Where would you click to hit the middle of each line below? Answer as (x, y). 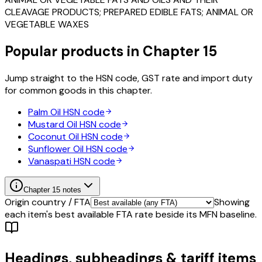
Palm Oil (44, 112)
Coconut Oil (54, 136)
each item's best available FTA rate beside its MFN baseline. (131, 214)
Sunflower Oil (56, 149)
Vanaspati (50, 161)
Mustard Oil (53, 124)
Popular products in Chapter (104, 51)
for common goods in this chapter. (78, 90)
